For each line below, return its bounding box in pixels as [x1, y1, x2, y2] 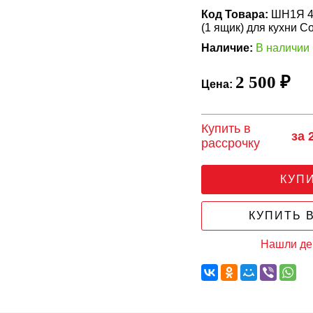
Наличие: [201, 42, 254, 54]
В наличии [256, 42, 310, 54]
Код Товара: [201, 8, 269, 20]
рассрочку [201, 136, 261, 150]
